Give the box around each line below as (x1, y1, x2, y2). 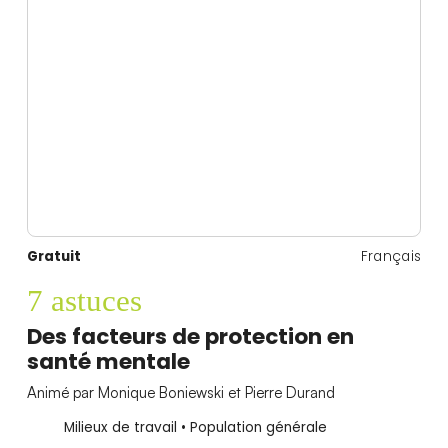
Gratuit (26, 246, 81, 266)
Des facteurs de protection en (26, 320, 354, 352)
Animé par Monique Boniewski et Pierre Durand (26, 383, 335, 403)
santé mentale (26, 345, 190, 377)
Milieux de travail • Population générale (63, 417, 327, 437)
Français (360, 246, 422, 266)
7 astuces (26, 283, 142, 319)
